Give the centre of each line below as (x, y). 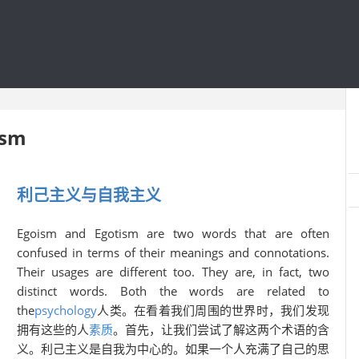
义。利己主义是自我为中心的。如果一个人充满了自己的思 (173, 349)
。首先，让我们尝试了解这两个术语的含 (221, 329)
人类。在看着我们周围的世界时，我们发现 (213, 310)
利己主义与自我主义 (89, 195)
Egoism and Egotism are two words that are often (173, 233)
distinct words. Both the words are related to (173, 291)
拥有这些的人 (53, 329)
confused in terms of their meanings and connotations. (173, 252)
